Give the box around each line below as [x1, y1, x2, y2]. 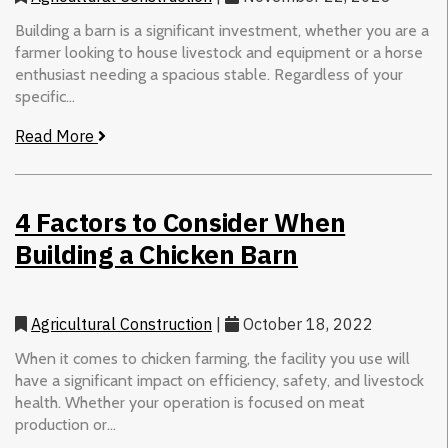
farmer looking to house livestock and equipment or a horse [15, 43, 423, 62]
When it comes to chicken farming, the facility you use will [15, 349, 410, 368]
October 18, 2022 [239, 314, 373, 334]
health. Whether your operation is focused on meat [15, 393, 365, 412]
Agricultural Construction [31, 314, 212, 334]
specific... [15, 87, 75, 106]
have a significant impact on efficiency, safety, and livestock [15, 371, 424, 390]
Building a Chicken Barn [15, 237, 299, 271]
